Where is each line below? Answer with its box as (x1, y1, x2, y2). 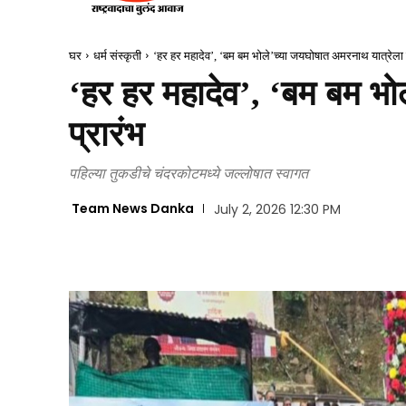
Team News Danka (72, 199, 194, 218)
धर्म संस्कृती (93, 48, 141, 63)
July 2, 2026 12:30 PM (213, 200, 341, 219)
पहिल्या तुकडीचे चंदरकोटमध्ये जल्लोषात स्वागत (69, 162, 308, 183)
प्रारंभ (69, 114, 144, 153)
